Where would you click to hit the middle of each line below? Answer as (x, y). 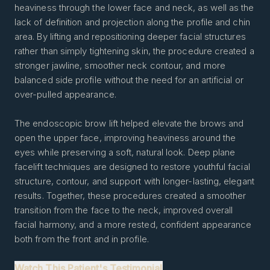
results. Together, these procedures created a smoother (130, 196)
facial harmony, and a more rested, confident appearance (133, 224)
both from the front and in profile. (82, 239)
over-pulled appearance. (65, 94)
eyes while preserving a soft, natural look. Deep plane (125, 152)
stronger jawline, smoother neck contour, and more (120, 65)
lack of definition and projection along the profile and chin (132, 22)
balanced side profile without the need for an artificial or (129, 80)
